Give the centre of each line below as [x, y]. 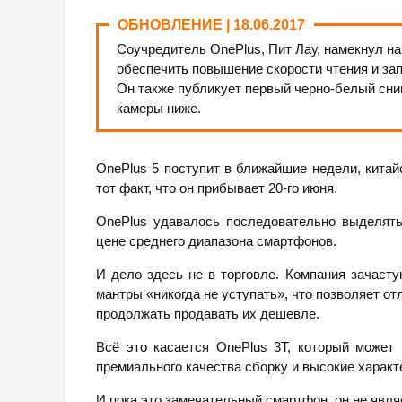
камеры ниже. [159, 109]
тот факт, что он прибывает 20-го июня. [217, 188]
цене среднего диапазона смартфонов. [216, 241]
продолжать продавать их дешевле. [208, 314]
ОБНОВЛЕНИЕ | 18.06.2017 [211, 25]
